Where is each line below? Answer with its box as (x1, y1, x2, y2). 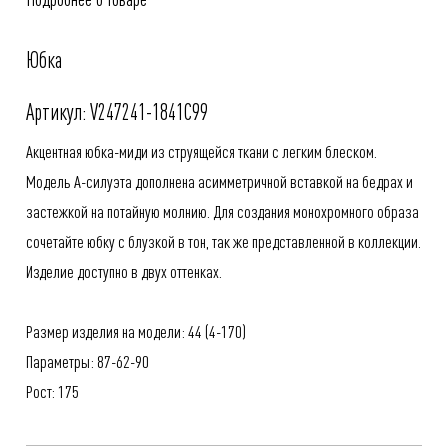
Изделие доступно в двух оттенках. (26, 259, 222, 282)
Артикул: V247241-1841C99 (26, 96, 208, 125)
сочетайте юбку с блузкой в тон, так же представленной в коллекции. (26, 229, 421, 252)
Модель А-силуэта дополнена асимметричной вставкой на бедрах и (26, 169, 413, 192)
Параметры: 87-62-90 (26, 349, 149, 372)
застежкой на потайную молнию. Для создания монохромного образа (26, 199, 419, 222)
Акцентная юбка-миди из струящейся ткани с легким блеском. (26, 139, 377, 162)
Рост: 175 (26, 379, 79, 402)
